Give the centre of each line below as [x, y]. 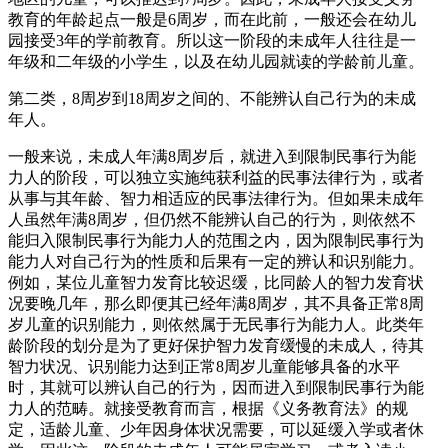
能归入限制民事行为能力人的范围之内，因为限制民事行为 [216, 240]
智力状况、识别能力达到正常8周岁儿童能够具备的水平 [204, 366]
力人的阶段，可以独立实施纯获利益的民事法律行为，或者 [216, 177]
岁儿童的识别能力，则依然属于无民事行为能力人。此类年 [216, 324]
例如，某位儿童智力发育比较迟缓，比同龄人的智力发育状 [216, 282]
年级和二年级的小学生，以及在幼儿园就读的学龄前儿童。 [216, 61]
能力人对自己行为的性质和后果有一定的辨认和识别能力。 [216, 261]
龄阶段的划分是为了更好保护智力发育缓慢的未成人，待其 [216, 345]
